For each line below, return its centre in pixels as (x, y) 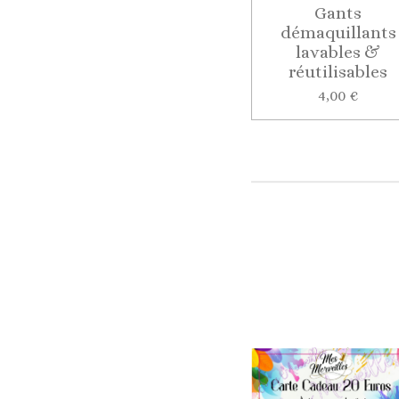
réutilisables (338, 71)
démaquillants (338, 32)
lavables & (338, 52)
